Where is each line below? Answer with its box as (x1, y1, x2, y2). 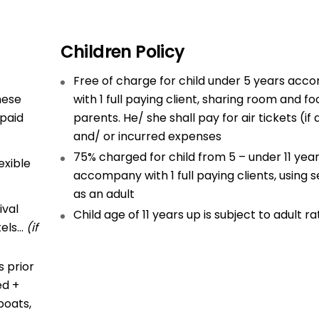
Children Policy (60, 40, 185, 63)
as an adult (73, 186, 135, 202)
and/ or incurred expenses (73, 128, 221, 145)
